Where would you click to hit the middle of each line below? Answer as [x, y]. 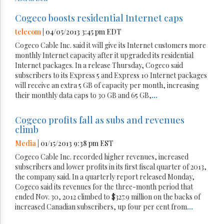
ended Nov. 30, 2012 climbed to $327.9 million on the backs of [108, 196]
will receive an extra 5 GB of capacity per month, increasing [107, 85]
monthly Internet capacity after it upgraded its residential [104, 55]
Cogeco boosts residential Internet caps [99, 18]
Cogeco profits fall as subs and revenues [100, 120]
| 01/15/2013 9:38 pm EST [75, 143]
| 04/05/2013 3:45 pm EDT [81, 31]
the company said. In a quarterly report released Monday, [105, 176]
